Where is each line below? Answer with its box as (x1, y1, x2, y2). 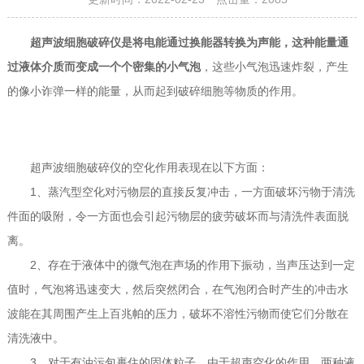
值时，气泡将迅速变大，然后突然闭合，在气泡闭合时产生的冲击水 (6, 283, 349, 296)
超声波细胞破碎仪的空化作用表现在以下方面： (6, 161, 269, 174)
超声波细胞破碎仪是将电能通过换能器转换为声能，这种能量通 (29, 36, 349, 49)
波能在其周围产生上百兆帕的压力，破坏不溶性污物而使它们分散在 (6, 307, 349, 320)
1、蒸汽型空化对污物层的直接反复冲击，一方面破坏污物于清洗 (6, 185, 355, 198)
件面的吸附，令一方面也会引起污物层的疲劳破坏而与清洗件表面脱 (6, 210, 349, 223)
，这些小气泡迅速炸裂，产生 (200, 60, 349, 73)
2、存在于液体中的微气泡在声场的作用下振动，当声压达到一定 (6, 258, 355, 271)
